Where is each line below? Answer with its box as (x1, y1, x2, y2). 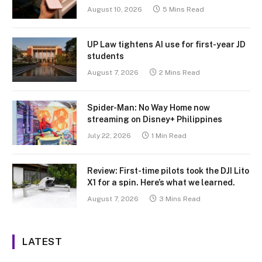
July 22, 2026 (87, 132, 131, 140)
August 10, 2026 (87, 5, 142, 14)
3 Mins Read (159, 195, 201, 204)
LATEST (22, 236, 63, 248)
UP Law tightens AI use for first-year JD (87, 40, 246, 50)
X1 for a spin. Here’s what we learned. (87, 178, 235, 188)
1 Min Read (151, 132, 187, 140)
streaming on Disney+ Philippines (87, 115, 222, 125)
